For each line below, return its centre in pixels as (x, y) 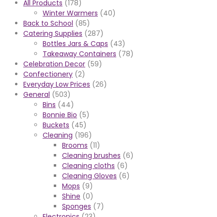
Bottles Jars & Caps (75, 44)
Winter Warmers (70, 13)
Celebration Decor (54, 64)
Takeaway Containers (79, 54)
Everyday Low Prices (57, 85)
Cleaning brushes (91, 156)
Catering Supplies (53, 34)
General (37, 95)
